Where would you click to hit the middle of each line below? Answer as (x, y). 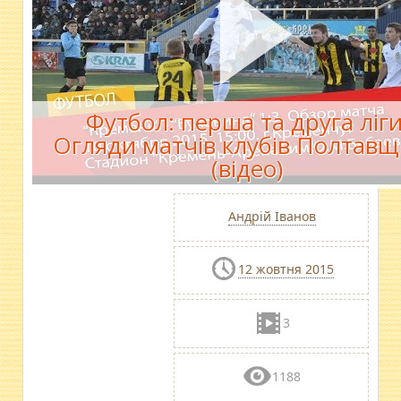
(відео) (247, 168)
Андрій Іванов (272, 216)
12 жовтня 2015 (286, 269)
